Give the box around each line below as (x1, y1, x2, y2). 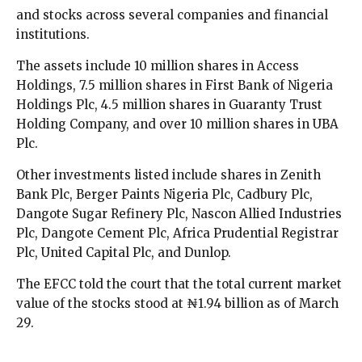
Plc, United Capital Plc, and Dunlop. (16, 244, 231, 260)
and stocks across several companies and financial (16, 6, 328, 23)
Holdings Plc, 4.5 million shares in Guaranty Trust (16, 96, 322, 112)
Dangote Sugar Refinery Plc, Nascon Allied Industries (16, 205, 342, 221)
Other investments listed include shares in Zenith (16, 166, 321, 183)
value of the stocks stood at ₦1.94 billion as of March (16, 295, 339, 311)
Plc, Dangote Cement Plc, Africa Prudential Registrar (16, 225, 339, 241)
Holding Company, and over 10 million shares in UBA (16, 116, 339, 132)
